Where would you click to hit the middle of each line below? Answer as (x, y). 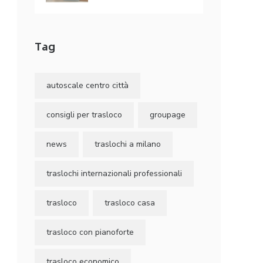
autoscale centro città (88, 85)
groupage (168, 115)
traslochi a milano (128, 144)
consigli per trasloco (85, 115)
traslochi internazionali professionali (114, 173)
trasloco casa (130, 203)
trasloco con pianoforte (90, 232)
